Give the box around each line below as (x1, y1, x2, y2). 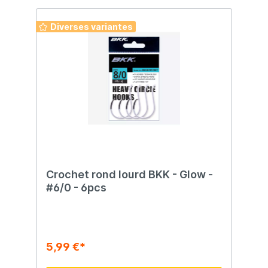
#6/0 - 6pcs (46, 181, 106, 194)
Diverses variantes (50, 22, 133, 32)
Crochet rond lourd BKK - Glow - (46, 168, 213, 181)
